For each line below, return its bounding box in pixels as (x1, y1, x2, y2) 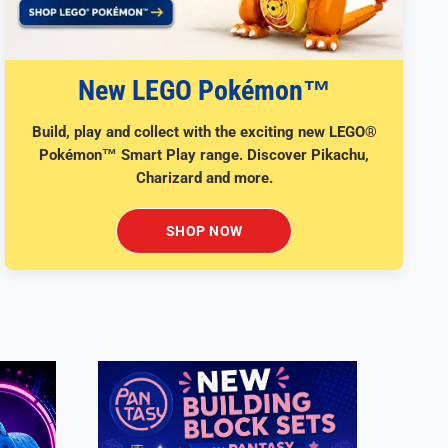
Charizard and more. (135, 169, 273, 188)
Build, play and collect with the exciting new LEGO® (31, 123, 377, 142)
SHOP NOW (165, 223, 243, 240)
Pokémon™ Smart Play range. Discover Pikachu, (39, 146, 369, 165)
